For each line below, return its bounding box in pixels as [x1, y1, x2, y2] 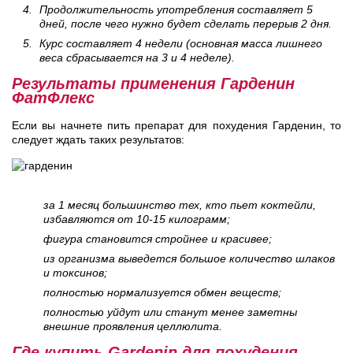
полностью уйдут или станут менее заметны [43, 306, 297, 319]
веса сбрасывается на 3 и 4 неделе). [39, 51, 235, 65]
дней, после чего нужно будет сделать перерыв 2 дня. [39, 17, 332, 31]
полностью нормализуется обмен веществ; [43, 286, 281, 299]
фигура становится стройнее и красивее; [43, 232, 272, 246]
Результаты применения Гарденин [12, 75, 295, 93]
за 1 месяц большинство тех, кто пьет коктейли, [43, 199, 316, 212]
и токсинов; [43, 266, 107, 280]
